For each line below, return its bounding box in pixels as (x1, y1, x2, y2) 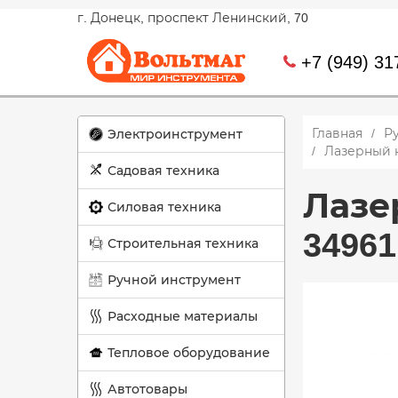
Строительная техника (107, 236, 259, 251)
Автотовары (107, 382, 187, 396)
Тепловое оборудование (107, 346, 270, 360)
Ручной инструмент (107, 273, 241, 287)
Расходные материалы (107, 309, 258, 323)
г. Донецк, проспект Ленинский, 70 (77, 11, 308, 25)
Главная (312, 126, 362, 140)
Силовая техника (107, 200, 221, 214)
